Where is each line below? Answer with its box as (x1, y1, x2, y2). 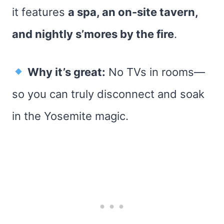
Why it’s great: (27, 65, 106, 78)
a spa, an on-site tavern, (68, 5, 198, 18)
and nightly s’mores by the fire (12, 27, 174, 40)
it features (12, 5, 68, 18)
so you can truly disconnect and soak (12, 87, 204, 100)
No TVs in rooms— (105, 65, 205, 78)
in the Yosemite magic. (12, 109, 128, 122)
